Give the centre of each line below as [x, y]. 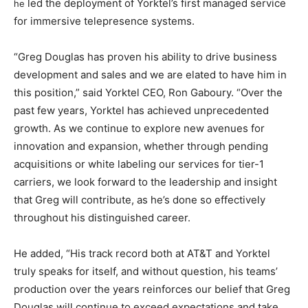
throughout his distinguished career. [102, 217]
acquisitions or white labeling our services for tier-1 [139, 164]
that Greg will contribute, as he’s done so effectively [140, 199]
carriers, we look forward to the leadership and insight [145, 181]
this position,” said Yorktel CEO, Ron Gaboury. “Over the [148, 92]
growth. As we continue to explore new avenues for [139, 128]
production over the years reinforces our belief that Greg [152, 289]
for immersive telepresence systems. [104, 21]
